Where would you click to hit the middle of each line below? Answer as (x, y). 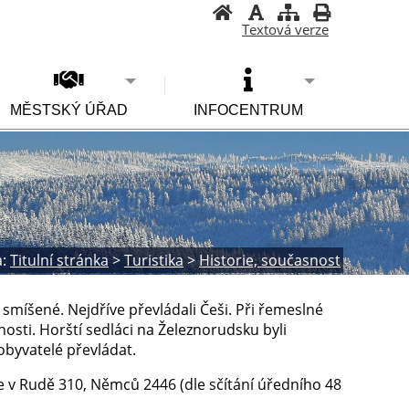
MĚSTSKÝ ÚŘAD (69, 110)
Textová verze (285, 30)
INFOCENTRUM (248, 110)
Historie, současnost (270, 260)
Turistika (154, 260)
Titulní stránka (59, 260)
